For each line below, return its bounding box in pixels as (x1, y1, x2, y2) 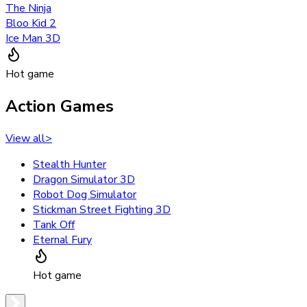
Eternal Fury (33, 232, 92, 247)
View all (5, 130, 45, 146)
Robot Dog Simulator (33, 186, 136, 202)
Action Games (5, 95, 114, 117)
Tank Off (33, 217, 75, 232)
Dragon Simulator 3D (33, 171, 135, 187)
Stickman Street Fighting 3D (33, 201, 171, 217)
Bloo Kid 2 (5, 15, 56, 31)
